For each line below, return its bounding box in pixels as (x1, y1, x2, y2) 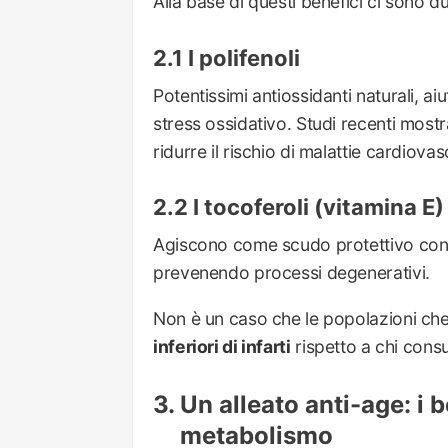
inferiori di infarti (153, 336, 291, 357)
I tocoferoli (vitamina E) (193, 194, 444, 221)
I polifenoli (188, 44, 300, 71)
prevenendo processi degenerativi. (153, 262, 430, 284)
